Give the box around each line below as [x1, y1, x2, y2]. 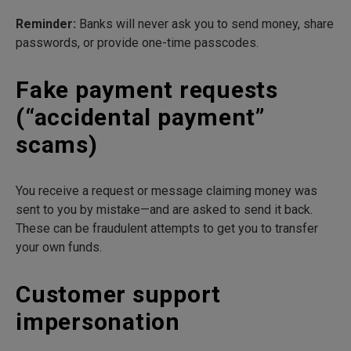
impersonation [16, 308, 180, 336]
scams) [16, 131, 98, 159]
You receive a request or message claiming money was [16, 183, 317, 199]
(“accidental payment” [16, 103, 265, 132]
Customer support [16, 280, 221, 309]
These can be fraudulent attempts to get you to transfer [16, 221, 318, 237]
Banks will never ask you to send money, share [76, 16, 334, 32]
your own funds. [16, 240, 102, 255]
